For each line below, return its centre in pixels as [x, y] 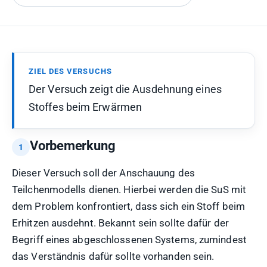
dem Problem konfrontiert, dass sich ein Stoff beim [129, 206]
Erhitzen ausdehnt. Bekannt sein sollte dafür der [120, 223]
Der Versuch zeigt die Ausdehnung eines [125, 89]
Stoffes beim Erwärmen [86, 107]
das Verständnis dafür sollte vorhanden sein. [113, 256]
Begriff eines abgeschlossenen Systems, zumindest [129, 240]
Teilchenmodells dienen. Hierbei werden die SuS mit [129, 190]
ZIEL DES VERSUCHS [70, 71]
